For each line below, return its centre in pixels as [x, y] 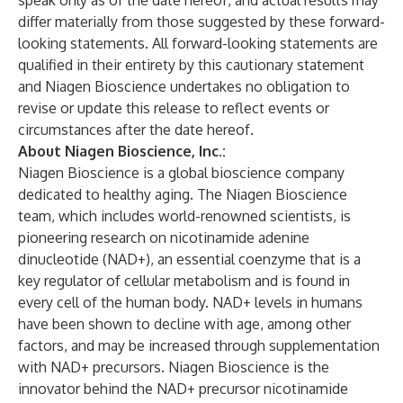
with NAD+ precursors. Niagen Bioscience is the [174, 367]
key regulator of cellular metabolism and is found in [184, 281]
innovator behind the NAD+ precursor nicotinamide [183, 389]
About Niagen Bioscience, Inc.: [122, 151]
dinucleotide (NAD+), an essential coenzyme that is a [189, 259]
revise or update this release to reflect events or [174, 108]
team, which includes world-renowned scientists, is [184, 216]
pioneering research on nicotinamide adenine [164, 237]
